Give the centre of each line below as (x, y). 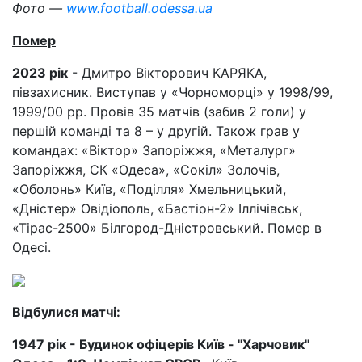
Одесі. (32, 247)
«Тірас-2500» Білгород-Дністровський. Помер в (167, 227)
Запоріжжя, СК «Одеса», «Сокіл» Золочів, (146, 169)
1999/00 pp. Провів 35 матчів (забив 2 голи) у (159, 111)
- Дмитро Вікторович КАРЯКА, (167, 72)
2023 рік (40, 72)
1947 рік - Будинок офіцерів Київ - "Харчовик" (161, 344)
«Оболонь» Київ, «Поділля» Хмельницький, (149, 189)
